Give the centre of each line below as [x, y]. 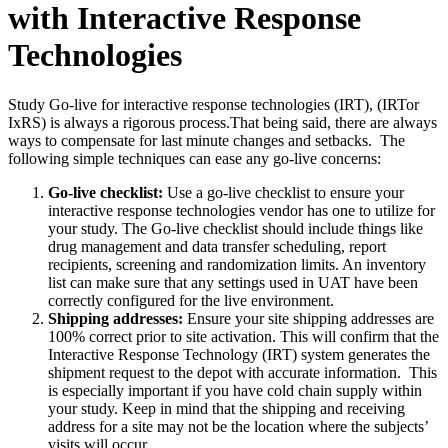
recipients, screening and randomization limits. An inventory [237, 264]
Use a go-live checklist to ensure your [283, 192]
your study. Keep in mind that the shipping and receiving [226, 408]
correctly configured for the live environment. [191, 300]
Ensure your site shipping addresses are [308, 318]
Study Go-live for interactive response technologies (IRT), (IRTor [213, 104]
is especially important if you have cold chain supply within [235, 390]
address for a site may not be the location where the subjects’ [238, 426]
